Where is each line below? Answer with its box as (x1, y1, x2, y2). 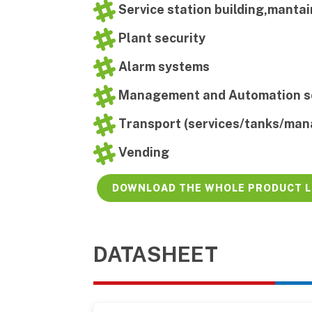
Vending (116, 145, 169, 160)
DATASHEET (93, 242, 223, 267)
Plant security (116, 31, 205, 46)
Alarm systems (116, 59, 210, 75)
